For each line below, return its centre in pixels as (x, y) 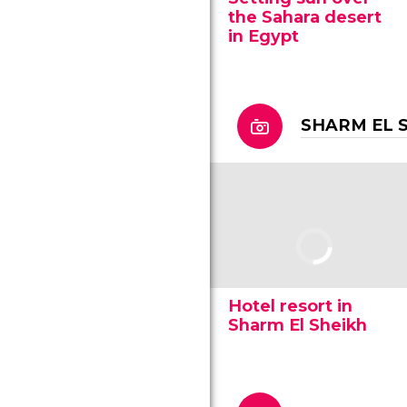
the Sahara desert (305, 17)
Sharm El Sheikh (298, 325)
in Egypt (263, 36)
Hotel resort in (290, 306)
